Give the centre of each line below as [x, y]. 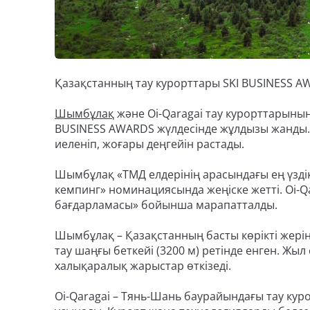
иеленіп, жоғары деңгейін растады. [149, 144]
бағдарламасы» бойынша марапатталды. [166, 205]
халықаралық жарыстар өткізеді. [143, 266]
